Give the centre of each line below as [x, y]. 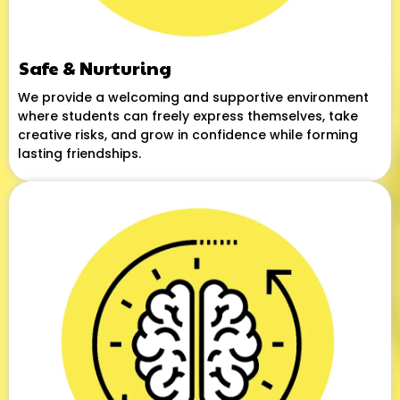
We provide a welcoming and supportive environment [193, 97]
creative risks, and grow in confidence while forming [188, 134]
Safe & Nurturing [95, 67]
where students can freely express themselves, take [188, 116]
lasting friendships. [79, 153]
